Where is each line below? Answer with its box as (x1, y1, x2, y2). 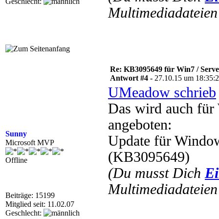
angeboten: (108, 117, 172, 132)
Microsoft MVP (5, 138, 54, 147)
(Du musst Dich (108, 165, 205, 181)
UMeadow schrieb (108, 85, 216, 100)
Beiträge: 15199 (5, 191, 55, 199)
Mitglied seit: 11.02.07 (5, 200, 74, 208)
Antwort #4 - (110, 74, 154, 82)
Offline (5, 156, 27, 164)
